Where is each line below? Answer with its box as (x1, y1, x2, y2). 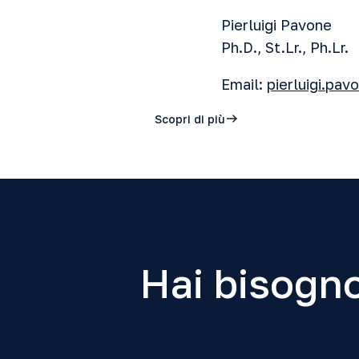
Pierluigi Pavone (221, 16, 332, 34)
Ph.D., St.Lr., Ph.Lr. (221, 38, 349, 56)
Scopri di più (155, 111, 225, 126)
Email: (221, 75, 267, 93)
